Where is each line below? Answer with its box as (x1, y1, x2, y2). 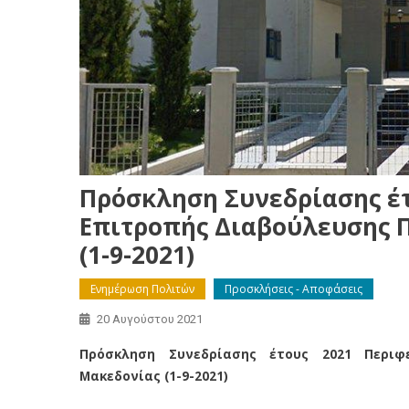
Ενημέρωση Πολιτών (90, 280, 194, 297)
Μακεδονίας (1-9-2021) (79, 366, 228, 384)
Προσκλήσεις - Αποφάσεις (225, 280, 362, 297)
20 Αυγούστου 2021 (97, 311, 203, 326)
